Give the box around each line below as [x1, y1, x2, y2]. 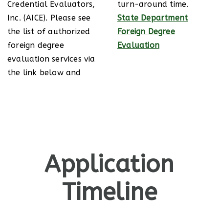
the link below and [7, 67, 81, 77]
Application [44, 150, 175, 178]
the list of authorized [7, 26, 90, 36]
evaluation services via [7, 54, 95, 64]
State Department [117, 13, 188, 22]
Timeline [62, 178, 157, 206]
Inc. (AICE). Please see [7, 13, 91, 22]
